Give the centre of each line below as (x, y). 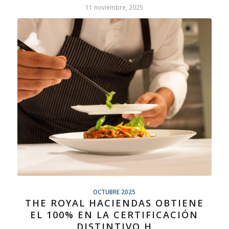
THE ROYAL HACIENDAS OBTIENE (114, 203)
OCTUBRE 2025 (114, 192)
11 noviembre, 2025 (114, 7)
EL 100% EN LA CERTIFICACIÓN (114, 215)
